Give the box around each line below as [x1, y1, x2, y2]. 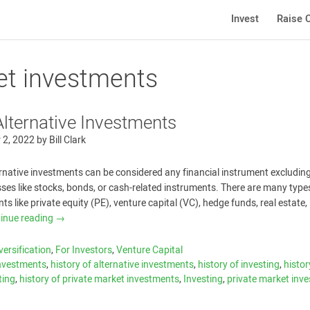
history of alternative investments [51, 257, 194, 272]
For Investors [55, 243, 113, 257]
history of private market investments [19, 272, 180, 286]
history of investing [198, 257, 280, 272]
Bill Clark [49, 133, 86, 147]
